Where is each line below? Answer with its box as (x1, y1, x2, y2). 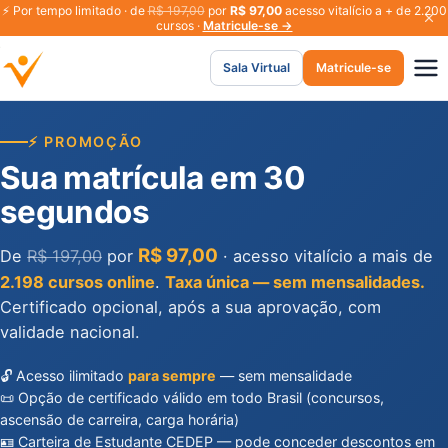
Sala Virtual (223, 60, 290, 75)
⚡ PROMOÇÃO (28, 133, 144, 150)
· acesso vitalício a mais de (218, 246, 433, 266)
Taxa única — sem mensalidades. (165, 272, 425, 292)
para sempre (128, 367, 216, 384)
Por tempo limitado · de (9, 3, 148, 18)
